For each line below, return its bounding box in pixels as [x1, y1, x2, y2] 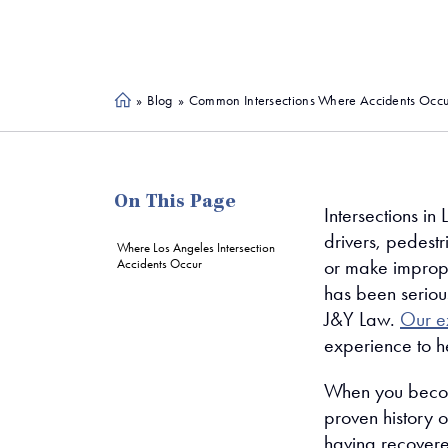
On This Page [114, 193, 236, 213]
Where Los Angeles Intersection [117, 240, 275, 255]
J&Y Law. [324, 307, 400, 331]
